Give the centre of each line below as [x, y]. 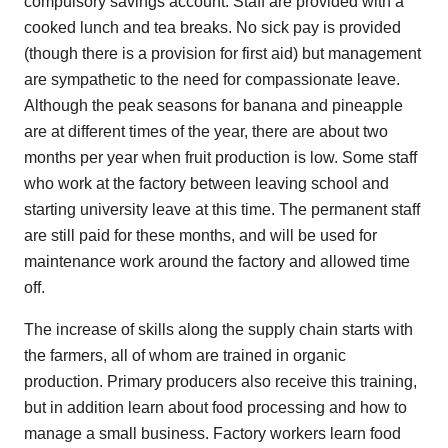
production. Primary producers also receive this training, [220, 382]
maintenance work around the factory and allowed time [217, 262]
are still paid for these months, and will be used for [200, 236]
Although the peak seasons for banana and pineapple [213, 106]
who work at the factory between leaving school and [206, 184]
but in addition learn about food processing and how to [215, 408]
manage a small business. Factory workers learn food [212, 434]
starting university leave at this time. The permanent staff [222, 210]
